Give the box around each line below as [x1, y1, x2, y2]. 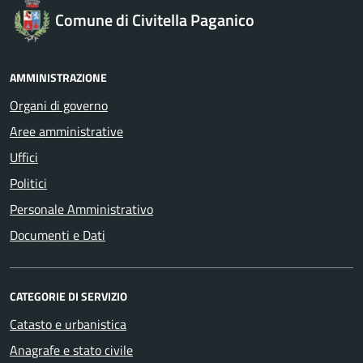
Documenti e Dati [10, 225, 105, 245]
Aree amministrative [10, 122, 123, 141]
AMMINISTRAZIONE [10, 69, 107, 86]
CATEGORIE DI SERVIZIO [10, 288, 127, 305]
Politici [10, 173, 47, 193]
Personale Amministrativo [10, 199, 153, 219]
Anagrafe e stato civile [10, 340, 133, 360]
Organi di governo [10, 96, 108, 115]
